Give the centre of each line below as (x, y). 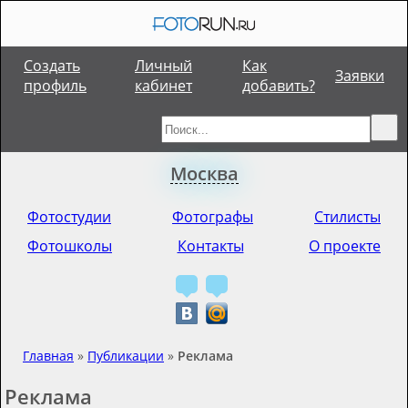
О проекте (345, 246)
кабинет (164, 86)
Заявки (360, 76)
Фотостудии (69, 217)
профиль (55, 86)
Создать (52, 66)
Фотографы (213, 217)
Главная (48, 356)
